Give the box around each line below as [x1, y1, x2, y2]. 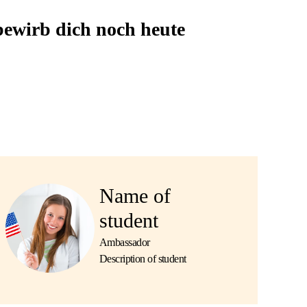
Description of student [99, 253, 186, 265]
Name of [99, 184, 171, 207]
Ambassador [99, 236, 150, 248]
